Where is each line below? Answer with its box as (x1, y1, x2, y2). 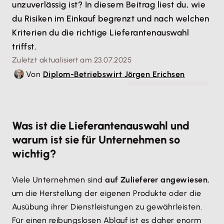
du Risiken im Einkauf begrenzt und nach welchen (12, 13, 209, 23)
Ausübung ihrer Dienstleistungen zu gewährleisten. (12, 202, 202, 211)
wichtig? (12, 147, 56, 160)
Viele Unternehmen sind (12, 175, 105, 184)
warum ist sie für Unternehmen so (12, 133, 180, 146)
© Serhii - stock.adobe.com (131, 73, 204, 80)
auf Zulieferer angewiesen (105, 175, 208, 184)
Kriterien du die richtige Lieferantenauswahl (12, 27, 189, 37)
